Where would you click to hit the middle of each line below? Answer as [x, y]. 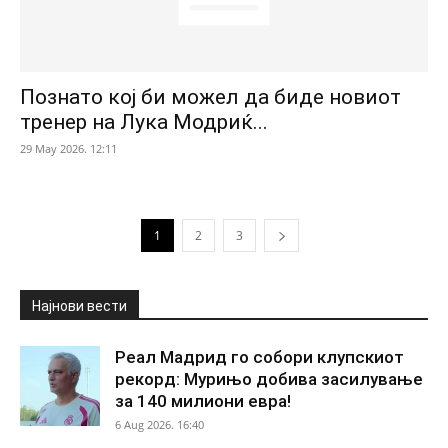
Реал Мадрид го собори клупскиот [259, 356]
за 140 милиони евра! [203, 400]
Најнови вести [79, 305]
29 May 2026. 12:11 [68, 148]
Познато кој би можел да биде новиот [210, 96]
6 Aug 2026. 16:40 [159, 424]
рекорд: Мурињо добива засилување [269, 378]
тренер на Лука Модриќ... [144, 121]
